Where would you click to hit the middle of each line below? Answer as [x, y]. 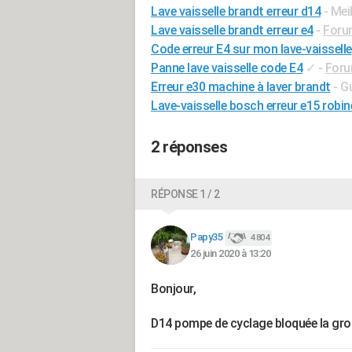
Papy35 [206, 237]
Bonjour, [173, 289]
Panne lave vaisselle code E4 [227, 68]
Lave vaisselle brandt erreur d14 [236, 11]
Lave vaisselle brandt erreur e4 [232, 30]
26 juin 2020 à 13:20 [230, 253]
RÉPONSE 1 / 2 [185, 194]
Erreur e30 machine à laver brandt [241, 87]
